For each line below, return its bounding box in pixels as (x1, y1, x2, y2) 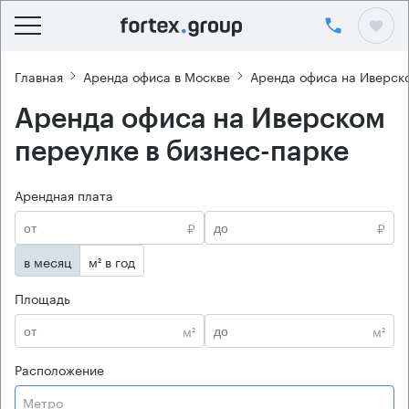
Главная (15, 65, 63, 86)
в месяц (24, 250, 71, 271)
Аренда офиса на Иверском (15, 105, 385, 132)
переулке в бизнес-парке (15, 138, 349, 165)
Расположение (15, 359, 104, 379)
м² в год (89, 250, 135, 271)
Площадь (15, 288, 70, 308)
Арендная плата (15, 184, 113, 204)
